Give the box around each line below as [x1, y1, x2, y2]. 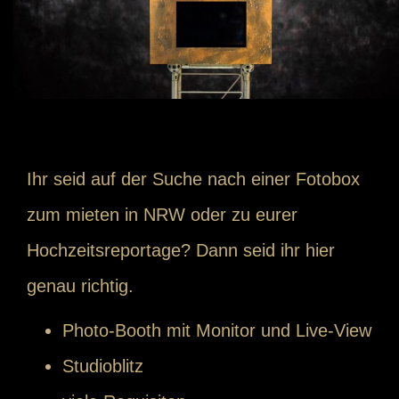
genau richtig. [27, 276, 134, 297]
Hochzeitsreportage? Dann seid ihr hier [27, 240, 335, 261]
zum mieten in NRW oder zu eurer [27, 205, 297, 225]
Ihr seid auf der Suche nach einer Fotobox [27, 169, 360, 190]
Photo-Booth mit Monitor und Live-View [62, 321, 371, 341]
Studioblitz [62, 356, 143, 377]
